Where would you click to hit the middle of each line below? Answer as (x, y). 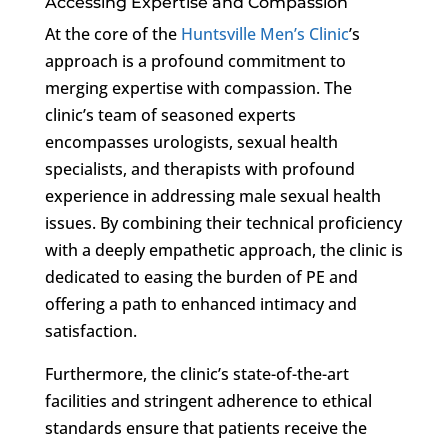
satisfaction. (90, 330)
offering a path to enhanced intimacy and (200, 303)
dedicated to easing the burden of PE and (201, 276)
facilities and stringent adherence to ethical (208, 400)
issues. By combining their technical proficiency (223, 222)
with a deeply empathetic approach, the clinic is (223, 249)
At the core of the (112, 33)
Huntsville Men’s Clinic (264, 33)
